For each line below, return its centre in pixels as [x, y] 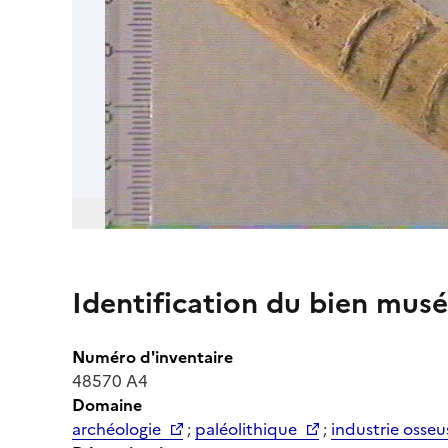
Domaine [107, 404]
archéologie [116, 428]
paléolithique [246, 428]
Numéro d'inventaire [152, 356]
